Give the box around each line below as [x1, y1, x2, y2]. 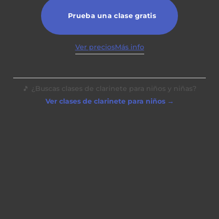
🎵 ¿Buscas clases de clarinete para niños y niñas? [22, 85, 197, 93]
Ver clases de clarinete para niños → [45, 97, 174, 106]
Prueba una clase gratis [68, 11, 156, 20]
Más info [114, 43, 144, 51]
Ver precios [75, 43, 115, 51]
